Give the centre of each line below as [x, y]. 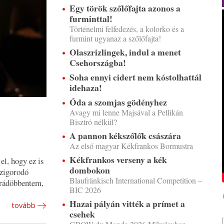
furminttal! [91, 18]
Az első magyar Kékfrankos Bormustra [131, 146]
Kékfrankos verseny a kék [118, 159]
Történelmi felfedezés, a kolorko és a [126, 29]
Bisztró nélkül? [93, 122]
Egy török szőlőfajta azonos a [125, 8]
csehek [82, 214]
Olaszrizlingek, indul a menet [125, 52]
